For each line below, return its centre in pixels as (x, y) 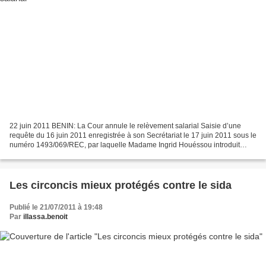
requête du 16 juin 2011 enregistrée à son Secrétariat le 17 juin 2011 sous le (133, 136)
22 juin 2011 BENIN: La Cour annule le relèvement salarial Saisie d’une (125, 126)
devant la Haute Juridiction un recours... (73, 155)
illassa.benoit (45, 217)
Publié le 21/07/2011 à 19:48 (56, 208)
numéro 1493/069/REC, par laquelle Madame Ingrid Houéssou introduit (125, 145)
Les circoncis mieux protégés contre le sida (121, 186)
